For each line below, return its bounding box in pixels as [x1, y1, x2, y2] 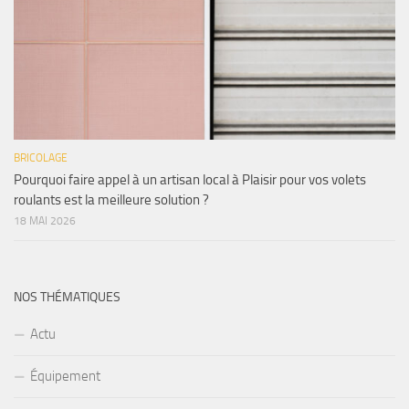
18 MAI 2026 [14, 215, 76, 228]
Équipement [30, 368, 100, 385]
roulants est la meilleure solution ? [14, 192, 209, 209]
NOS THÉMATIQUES [14, 289, 121, 306]
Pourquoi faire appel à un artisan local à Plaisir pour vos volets [14, 172, 366, 189]
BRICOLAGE [14, 152, 68, 165]
